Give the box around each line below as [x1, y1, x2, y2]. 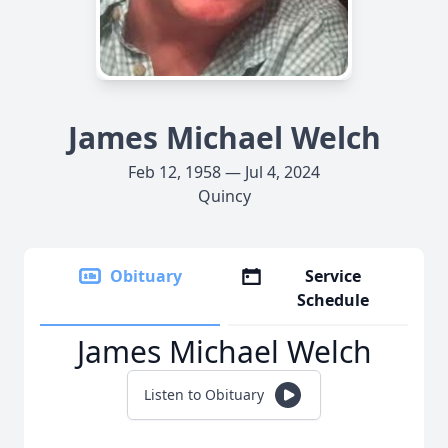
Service [305, 265, 362, 287]
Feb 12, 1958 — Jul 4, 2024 [128, 161, 320, 183]
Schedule [297, 289, 370, 311]
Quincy [197, 185, 251, 207]
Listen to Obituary [144, 385, 264, 404]
